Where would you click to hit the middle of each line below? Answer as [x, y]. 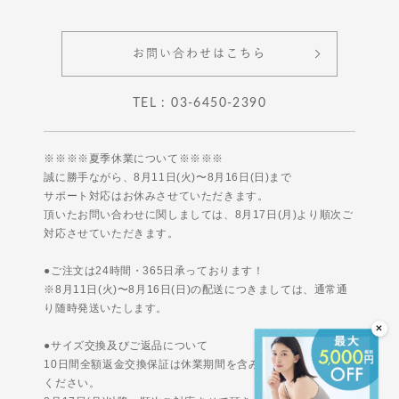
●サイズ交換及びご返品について [126, 345]
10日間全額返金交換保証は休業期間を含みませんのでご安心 [197, 364]
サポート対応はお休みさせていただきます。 [156, 195]
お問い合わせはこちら [199, 53]
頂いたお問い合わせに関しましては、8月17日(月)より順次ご [199, 214]
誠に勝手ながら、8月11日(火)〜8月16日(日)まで [168, 177]
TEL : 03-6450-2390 [199, 103]
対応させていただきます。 [111, 233]
